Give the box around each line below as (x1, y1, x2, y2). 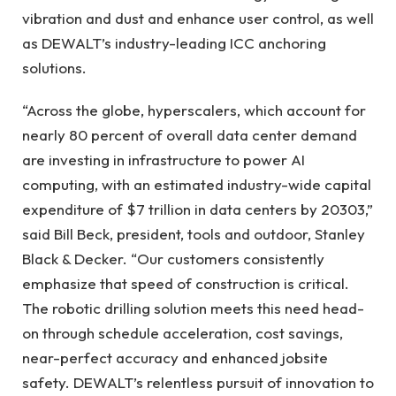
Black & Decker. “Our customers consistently (22, 249, 324, 269)
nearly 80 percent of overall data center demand (22, 126, 357, 145)
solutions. (22, 57, 87, 77)
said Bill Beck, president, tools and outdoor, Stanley (22, 225, 365, 244)
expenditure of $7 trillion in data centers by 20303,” (22, 200, 373, 219)
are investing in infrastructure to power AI (22, 150, 305, 170)
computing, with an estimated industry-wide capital (22, 175, 371, 194)
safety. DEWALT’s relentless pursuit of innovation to (22, 373, 374, 392)
